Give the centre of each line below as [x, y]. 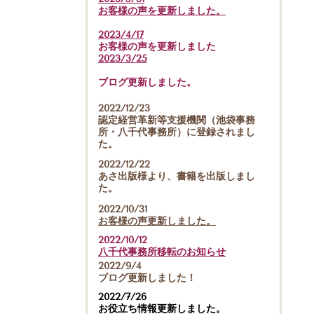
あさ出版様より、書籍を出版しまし [177, 177]
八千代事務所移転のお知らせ [162, 252]
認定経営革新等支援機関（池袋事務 [177, 120]
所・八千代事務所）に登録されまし [177, 132]
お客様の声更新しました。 [157, 221]
